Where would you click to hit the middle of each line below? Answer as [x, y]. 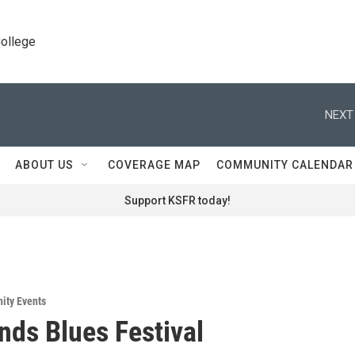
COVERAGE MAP [154, 165]
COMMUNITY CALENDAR [285, 165]
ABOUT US [44, 165]
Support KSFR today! [177, 200]
